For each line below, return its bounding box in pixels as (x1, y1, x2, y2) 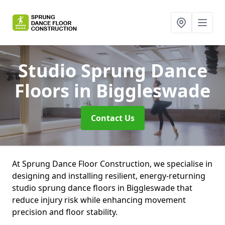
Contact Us (90, 113, 135, 124)
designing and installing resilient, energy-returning (12, 170, 205, 181)
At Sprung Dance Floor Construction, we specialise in (12, 158, 212, 169)
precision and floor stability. (12, 206, 118, 217)
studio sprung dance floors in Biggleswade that (12, 182, 192, 193)
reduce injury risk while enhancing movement (12, 194, 186, 205)
